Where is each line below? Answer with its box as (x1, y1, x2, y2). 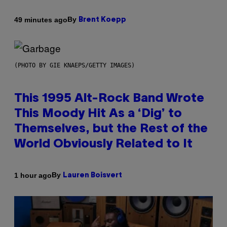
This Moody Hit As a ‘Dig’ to (14, 108, 182, 120)
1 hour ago (14, 171, 52, 179)
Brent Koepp (79, 17, 126, 24)
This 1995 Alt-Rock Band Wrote (14, 93, 204, 105)
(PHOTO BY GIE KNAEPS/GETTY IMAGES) (14, 62, 135, 69)
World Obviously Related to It (14, 139, 193, 150)
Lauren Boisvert (63, 172, 122, 179)
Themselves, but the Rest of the (14, 124, 208, 135)
